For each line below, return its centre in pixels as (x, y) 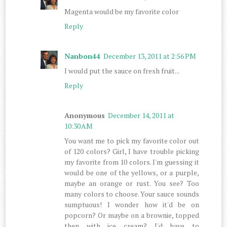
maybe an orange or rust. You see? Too (132, 183)
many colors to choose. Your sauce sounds (132, 194)
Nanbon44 (83, 56)
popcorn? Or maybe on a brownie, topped (132, 215)
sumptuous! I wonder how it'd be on (132, 204)
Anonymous (85, 115)
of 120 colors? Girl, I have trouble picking (132, 151)
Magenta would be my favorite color (122, 11)
